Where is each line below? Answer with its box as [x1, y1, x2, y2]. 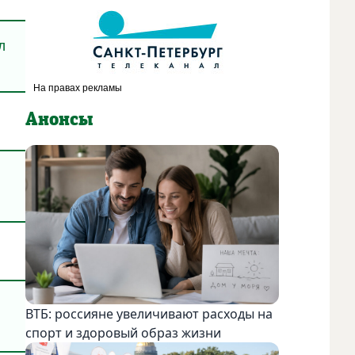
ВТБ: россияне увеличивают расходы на [25, 304, 273, 323]
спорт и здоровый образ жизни [25, 323, 221, 342]
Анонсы [25, 109, 93, 129]
